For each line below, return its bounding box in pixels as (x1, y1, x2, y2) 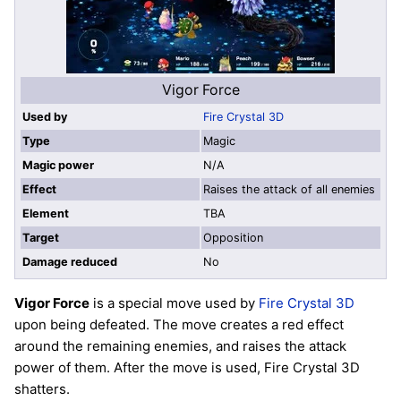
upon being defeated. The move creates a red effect (14, 316, 344, 334)
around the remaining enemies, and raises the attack (14, 337, 346, 355)
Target (22, 230, 59, 244)
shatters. (14, 380, 70, 398)
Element (22, 206, 69, 220)
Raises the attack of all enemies (203, 182, 375, 196)
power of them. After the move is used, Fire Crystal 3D (14, 359, 360, 377)
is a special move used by (90, 294, 259, 312)
